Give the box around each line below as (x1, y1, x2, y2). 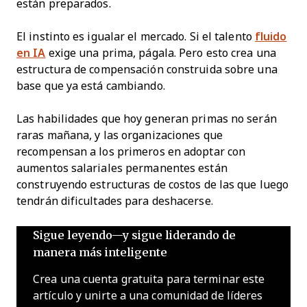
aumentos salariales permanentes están (16, 162, 228, 174)
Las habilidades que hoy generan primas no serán (16, 112, 277, 125)
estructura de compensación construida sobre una (16, 63, 278, 75)
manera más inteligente (33, 243, 167, 260)
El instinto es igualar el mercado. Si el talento (16, 30, 255, 42)
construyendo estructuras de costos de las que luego (16, 178, 289, 191)
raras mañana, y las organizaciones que (16, 129, 223, 141)
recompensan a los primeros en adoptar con (16, 145, 246, 158)
